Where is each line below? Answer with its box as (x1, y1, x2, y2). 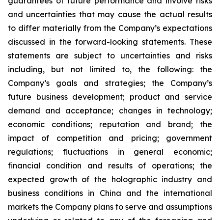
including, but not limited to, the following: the (8, 64, 212, 74)
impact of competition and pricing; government (8, 133, 212, 143)
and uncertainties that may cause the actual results (8, 9, 212, 19)
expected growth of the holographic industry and (8, 174, 212, 184)
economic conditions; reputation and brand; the (8, 119, 212, 129)
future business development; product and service (8, 92, 212, 102)
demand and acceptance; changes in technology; (8, 106, 212, 115)
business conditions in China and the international (8, 188, 212, 198)
